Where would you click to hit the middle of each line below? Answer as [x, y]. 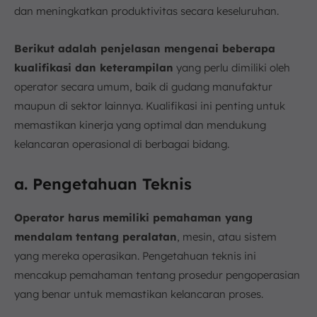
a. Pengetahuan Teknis [103, 184]
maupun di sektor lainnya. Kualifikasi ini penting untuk [150, 105]
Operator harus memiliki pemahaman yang [133, 217]
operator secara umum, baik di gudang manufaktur [143, 86]
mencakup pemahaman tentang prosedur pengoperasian [157, 275]
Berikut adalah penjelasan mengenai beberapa [145, 48]
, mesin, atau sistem [227, 236]
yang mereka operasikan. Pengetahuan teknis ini [135, 255]
